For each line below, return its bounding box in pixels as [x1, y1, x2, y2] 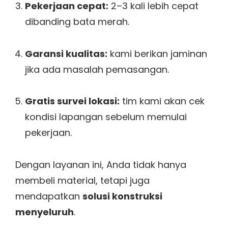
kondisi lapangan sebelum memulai [24, 110, 187, 124]
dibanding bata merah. [24, 15, 129, 28]
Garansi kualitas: [24, 47, 107, 60]
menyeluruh [15, 205, 74, 218]
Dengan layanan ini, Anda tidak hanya [15, 158, 186, 171]
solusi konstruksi [82, 189, 162, 203]
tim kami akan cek [119, 95, 205, 108]
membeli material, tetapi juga [15, 174, 150, 187]
